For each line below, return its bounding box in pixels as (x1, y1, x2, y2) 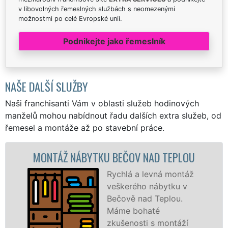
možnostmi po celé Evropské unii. (18, 14, 122, 22)
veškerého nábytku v (28, 181, 109, 191)
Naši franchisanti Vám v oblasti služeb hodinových (5, 98, 199, 108)
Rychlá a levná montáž (28, 168, 116, 179)
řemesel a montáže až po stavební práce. (5, 122, 164, 133)
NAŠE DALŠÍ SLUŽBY (5, 77, 88, 95)
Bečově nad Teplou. (28, 193, 105, 204)
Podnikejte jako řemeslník (63, 36, 165, 46)
